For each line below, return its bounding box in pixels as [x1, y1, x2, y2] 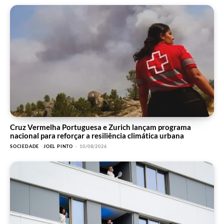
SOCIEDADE [10, 143, 39, 149]
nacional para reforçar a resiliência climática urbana [10, 131, 184, 140]
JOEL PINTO [43, 143, 73, 149]
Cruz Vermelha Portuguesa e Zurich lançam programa [10, 122, 191, 132]
